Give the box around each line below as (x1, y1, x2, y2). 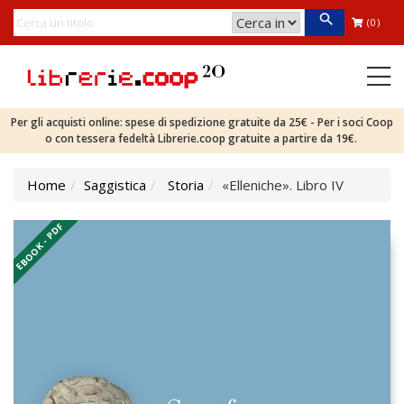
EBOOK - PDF (13, 219, 67, 273)
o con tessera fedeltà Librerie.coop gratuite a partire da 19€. (44, 131, 360, 146)
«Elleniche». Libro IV (222, 176, 344, 194)
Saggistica (84, 176, 146, 194)
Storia (168, 176, 204, 194)
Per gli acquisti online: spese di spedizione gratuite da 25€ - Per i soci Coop (11, 115, 393, 130)
